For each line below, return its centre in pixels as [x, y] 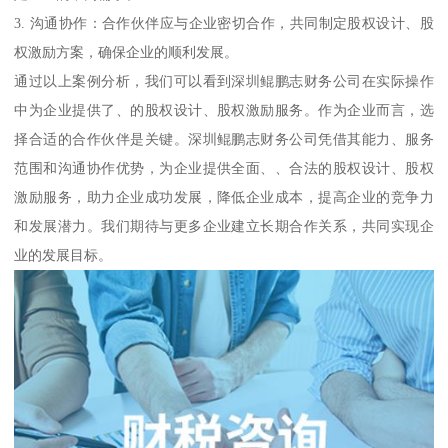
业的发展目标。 [63, 254]
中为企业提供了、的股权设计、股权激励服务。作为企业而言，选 [224, 109]
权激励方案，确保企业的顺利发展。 [126, 51]
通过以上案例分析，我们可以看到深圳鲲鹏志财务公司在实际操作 [224, 80]
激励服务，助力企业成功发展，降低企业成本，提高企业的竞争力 [224, 196]
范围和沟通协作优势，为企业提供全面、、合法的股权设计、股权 [224, 167]
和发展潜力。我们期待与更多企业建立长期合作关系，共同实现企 [224, 225]
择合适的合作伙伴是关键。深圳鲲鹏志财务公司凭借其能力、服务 [224, 138]
